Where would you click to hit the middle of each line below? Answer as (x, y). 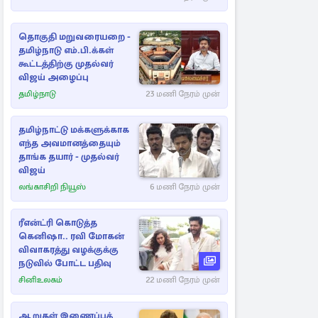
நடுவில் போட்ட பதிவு (65, 264)
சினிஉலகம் (40, 280)
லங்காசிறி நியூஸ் (52, 187)
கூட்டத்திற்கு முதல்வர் (66, 64)
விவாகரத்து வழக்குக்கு (68, 250)
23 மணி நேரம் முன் (183, 94)
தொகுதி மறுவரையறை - (75, 37)
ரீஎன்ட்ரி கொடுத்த (58, 223)
